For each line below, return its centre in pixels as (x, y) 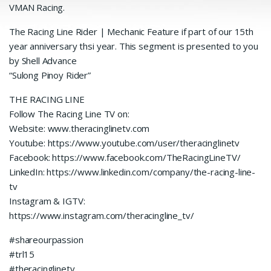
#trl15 (22, 254)
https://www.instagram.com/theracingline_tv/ (102, 216)
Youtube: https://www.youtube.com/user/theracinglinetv (125, 143)
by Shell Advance (43, 61)
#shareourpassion (46, 240)
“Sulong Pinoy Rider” (50, 75)
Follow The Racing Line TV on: (69, 114)
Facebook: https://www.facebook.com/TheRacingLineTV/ (125, 158)
